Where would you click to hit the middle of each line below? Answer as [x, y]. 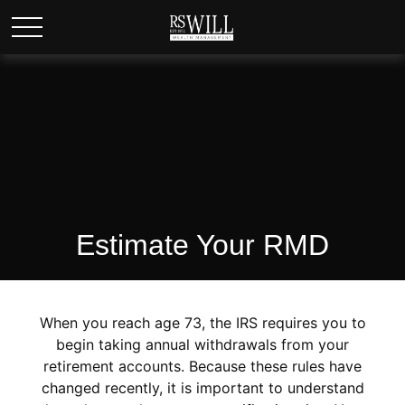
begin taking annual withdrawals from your [202, 344]
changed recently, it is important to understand [202, 388]
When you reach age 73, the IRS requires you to [202, 323]
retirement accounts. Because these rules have [202, 366]
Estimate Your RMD [202, 245]
